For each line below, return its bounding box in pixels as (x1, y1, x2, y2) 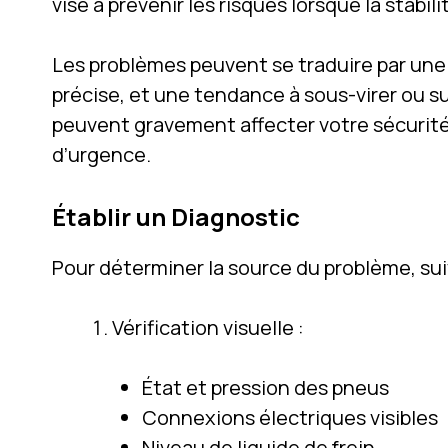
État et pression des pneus (142, 373, 389, 401)
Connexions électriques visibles (142, 403, 438, 431)
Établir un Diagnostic (52, 199, 300, 233)
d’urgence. (52, 140, 151, 168)
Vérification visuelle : (112, 313, 304, 341)
